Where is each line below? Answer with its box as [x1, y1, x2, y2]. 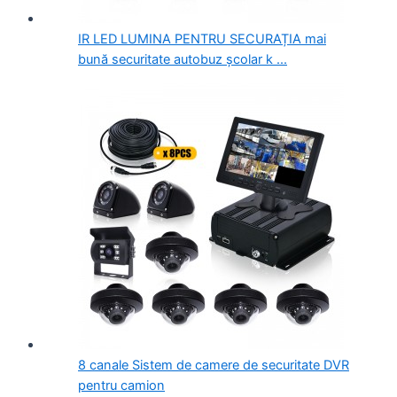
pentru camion [78, 377, 165, 393]
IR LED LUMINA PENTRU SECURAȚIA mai [78, 31, 326, 48]
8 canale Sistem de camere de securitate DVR [78, 356, 349, 373]
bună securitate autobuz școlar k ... [78, 51, 287, 68]
